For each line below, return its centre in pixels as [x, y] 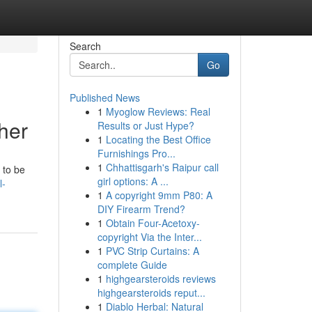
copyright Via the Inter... [149, 237]
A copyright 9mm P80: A [159, 195]
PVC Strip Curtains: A [152, 251]
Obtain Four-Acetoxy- [153, 223]
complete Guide [132, 265]
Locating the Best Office [158, 139]
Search [85, 46]
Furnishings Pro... [136, 153]
